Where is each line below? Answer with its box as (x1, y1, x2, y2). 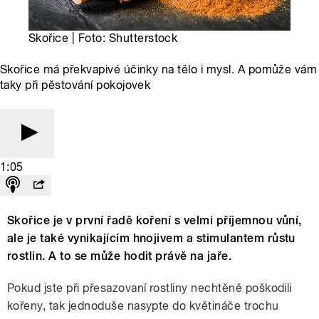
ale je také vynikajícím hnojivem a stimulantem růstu (7, 231, 296, 245)
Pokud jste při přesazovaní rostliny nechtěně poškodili (7, 281, 292, 295)
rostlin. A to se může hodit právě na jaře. (7, 249, 232, 263)
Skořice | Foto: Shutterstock (28, 31, 178, 45)
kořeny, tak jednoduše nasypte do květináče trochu (7, 298, 279, 313)
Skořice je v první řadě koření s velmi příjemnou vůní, (7, 213, 302, 227)
